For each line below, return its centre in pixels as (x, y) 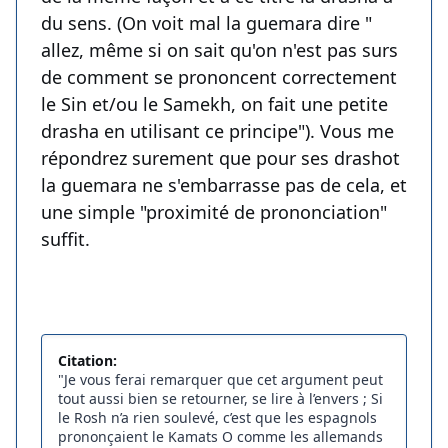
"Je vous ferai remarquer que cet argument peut (220, 380)
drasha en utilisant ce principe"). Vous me (217, 131)
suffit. (65, 239)
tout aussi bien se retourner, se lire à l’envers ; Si (220, 399)
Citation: (87, 361)
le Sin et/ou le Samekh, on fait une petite (214, 104)
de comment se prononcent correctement (219, 77)
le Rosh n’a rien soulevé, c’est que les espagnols (217, 418)
